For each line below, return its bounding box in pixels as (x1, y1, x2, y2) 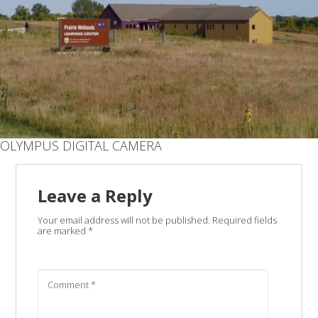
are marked (37, 224, 88, 238)
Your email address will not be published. (37, 214, 210, 227)
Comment (47, 278, 91, 292)
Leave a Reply (37, 184, 153, 208)
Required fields (212, 214, 277, 227)
